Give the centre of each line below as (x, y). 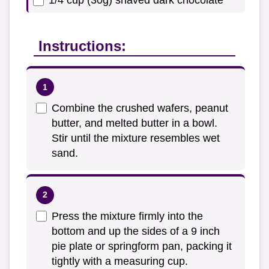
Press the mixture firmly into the (127, 216)
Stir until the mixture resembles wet (136, 138)
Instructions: (82, 46)
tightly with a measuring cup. (120, 261)
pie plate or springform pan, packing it (142, 246)
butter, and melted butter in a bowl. (134, 123)
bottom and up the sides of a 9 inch (136, 231)
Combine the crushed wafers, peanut (140, 108)
